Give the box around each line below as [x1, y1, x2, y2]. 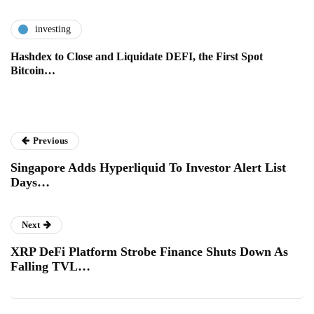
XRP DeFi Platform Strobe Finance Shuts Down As [11, 244, 288, 259]
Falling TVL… [11, 259, 90, 273]
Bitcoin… [11, 64, 55, 76]
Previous [33, 135, 68, 146]
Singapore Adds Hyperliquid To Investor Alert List [11, 160, 286, 175]
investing [35, 24, 71, 35]
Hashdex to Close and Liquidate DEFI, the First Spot [11, 50, 263, 62]
